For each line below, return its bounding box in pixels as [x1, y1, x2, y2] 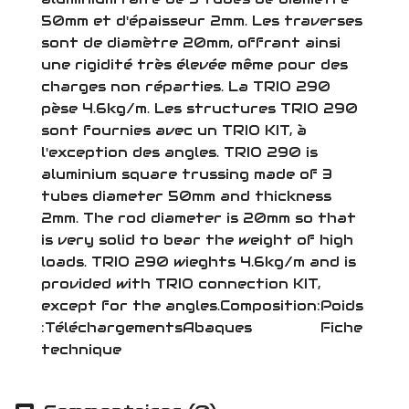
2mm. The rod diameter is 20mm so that [41, 208, 356, 226]
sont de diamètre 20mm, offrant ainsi [41, 33, 341, 51]
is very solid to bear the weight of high [41, 230, 353, 248]
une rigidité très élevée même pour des [41, 55, 348, 73]
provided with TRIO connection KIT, [41, 274, 320, 292]
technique [41, 340, 222, 358]
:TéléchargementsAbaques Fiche [41, 318, 362, 336]
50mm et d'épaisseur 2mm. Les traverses [41, 11, 362, 29]
